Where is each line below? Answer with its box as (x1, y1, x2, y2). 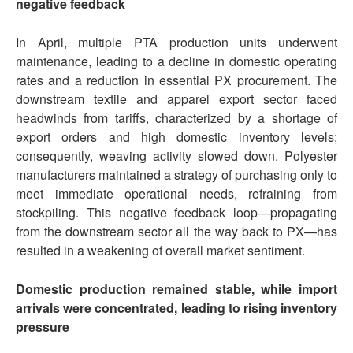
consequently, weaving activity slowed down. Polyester (16, 147, 337, 165)
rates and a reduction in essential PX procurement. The (16, 71, 337, 90)
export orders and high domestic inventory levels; (16, 128, 337, 147)
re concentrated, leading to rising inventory (80, 299, 338, 318)
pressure (16, 318, 69, 336)
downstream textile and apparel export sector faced (16, 90, 337, 109)
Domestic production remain (16, 280, 194, 299)
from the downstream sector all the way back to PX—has (16, 222, 337, 241)
